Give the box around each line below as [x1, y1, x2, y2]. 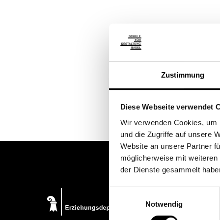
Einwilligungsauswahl [109, 188, 177, 197]
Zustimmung [161, 70, 205, 79]
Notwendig [145, 199, 183, 208]
